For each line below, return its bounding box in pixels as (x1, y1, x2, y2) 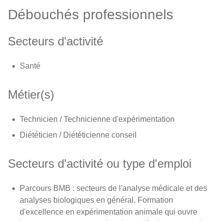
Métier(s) (8, 88, 54, 102)
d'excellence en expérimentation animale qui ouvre (20, 208, 197, 217)
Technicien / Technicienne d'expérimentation (20, 115, 175, 124)
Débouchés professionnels (8, 7, 173, 23)
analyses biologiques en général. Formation (20, 196, 173, 205)
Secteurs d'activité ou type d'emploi (8, 157, 191, 171)
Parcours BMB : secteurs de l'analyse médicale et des (20, 184, 207, 193)
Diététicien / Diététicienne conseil (20, 131, 137, 140)
